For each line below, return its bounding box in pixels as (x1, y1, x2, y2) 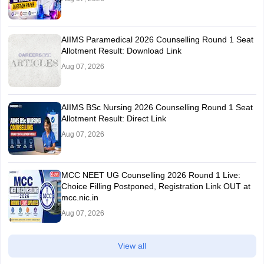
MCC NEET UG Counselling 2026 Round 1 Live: (61, 170, 240, 180)
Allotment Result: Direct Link (61, 114, 166, 123)
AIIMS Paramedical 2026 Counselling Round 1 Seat (61, 35, 253, 44)
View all (118, 241, 146, 250)
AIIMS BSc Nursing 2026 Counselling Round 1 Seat (61, 103, 253, 112)
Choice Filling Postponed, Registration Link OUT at (61, 181, 250, 191)
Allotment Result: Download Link (61, 46, 181, 55)
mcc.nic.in (61, 193, 98, 202)
